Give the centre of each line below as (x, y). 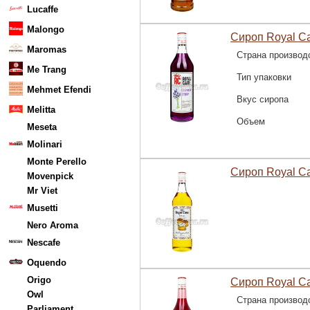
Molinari (45, 144)
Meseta (42, 127)
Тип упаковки (264, 77)
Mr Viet (42, 191)
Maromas (47, 49)
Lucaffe (43, 9)
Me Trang (47, 70)
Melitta (41, 110)
